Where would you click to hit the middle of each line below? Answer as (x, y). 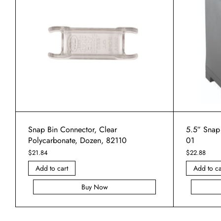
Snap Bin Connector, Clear (73, 130)
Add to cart (52, 168)
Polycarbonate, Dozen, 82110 (77, 141)
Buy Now (94, 187)
